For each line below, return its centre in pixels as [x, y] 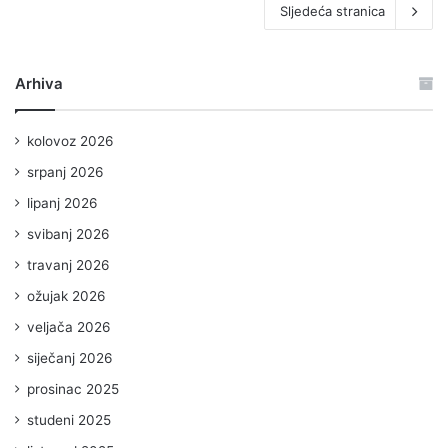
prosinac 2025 [73, 389]
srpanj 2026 [65, 172]
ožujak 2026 [66, 296]
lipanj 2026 [62, 203]
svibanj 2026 [68, 234]
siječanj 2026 [70, 358]
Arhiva [39, 83]
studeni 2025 [69, 420]
